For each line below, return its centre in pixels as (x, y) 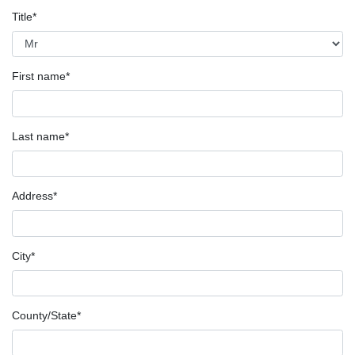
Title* (24, 16)
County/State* (46, 315)
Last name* (40, 136)
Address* (34, 196)
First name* (41, 76)
